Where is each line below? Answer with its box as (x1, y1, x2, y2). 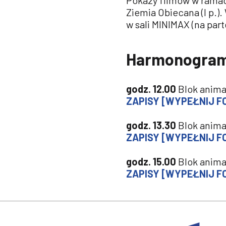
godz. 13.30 (126, 119, 176, 132)
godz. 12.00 (126, 83, 176, 95)
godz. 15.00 (126, 155, 176, 168)
